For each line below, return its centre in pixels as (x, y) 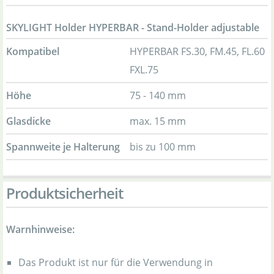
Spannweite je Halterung (63, 147)
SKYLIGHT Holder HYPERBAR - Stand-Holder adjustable (133, 28)
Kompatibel (33, 51)
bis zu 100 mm (163, 147)
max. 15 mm (158, 121)
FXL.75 (144, 70)
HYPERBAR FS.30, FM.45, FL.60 (197, 51)
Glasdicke (28, 121)
